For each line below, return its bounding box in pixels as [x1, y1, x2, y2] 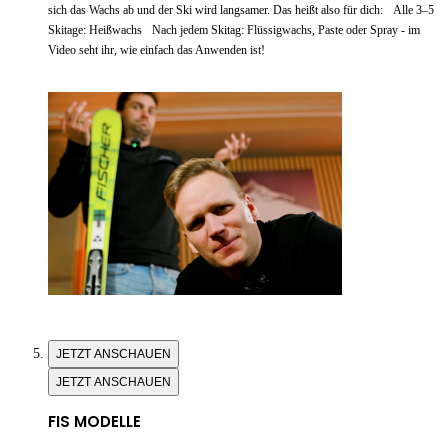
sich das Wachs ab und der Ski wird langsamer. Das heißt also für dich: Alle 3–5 [48, 2, 434, 17]
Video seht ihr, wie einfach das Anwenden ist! [48, 42, 265, 57]
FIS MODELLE [48, 410, 141, 432]
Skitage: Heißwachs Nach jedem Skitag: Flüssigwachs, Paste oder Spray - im [48, 22, 420, 37]
